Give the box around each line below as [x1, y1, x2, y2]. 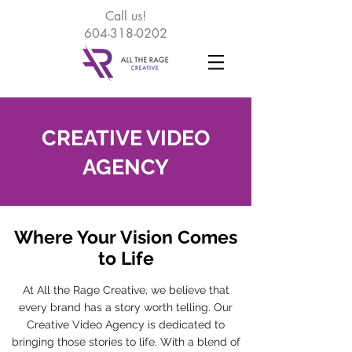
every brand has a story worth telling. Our [19, 301, 233, 313]
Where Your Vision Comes [14, 226, 237, 247]
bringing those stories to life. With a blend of [11, 335, 240, 348]
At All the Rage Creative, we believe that [22, 284, 229, 296]
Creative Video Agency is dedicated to [27, 318, 225, 331]
